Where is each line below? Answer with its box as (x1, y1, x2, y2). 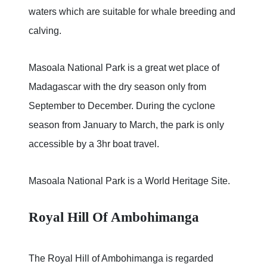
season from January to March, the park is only (29, 120, 224, 131)
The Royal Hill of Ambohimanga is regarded (29, 253, 213, 264)
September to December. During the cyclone (29, 101, 215, 111)
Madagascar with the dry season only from (29, 82, 206, 92)
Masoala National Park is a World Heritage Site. (29, 176, 230, 187)
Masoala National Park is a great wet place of (29, 63, 219, 73)
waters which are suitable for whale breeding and (29, 7, 235, 17)
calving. (29, 26, 61, 36)
